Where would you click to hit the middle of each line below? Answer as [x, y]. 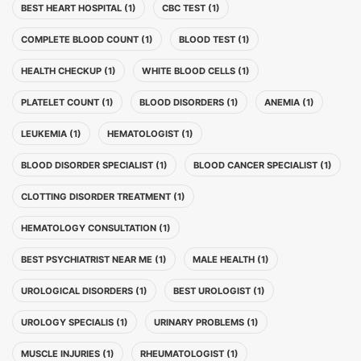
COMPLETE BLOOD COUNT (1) [87, 39]
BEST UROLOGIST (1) [219, 291]
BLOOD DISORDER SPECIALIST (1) [94, 165]
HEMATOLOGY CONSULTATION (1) [96, 228]
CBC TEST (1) [191, 8]
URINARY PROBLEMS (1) [206, 322]
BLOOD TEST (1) [214, 39]
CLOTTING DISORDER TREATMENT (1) [103, 197]
